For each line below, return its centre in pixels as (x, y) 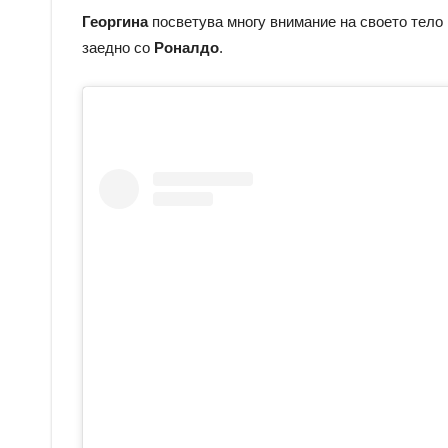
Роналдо (186, 47)
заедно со (118, 47)
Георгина (115, 21)
